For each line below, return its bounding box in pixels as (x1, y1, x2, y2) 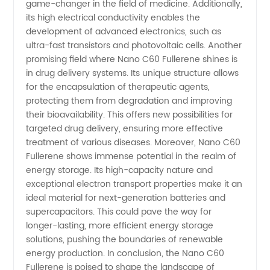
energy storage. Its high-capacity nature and (26, 163, 213, 177)
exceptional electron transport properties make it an (26, 177, 243, 191)
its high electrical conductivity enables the (26, 10, 201, 25)
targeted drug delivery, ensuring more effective (26, 121, 224, 136)
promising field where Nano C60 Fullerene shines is (26, 52, 238, 66)
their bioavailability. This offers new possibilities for (26, 107, 233, 122)
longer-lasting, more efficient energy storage (26, 218, 214, 233)
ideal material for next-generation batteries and (26, 190, 226, 205)
